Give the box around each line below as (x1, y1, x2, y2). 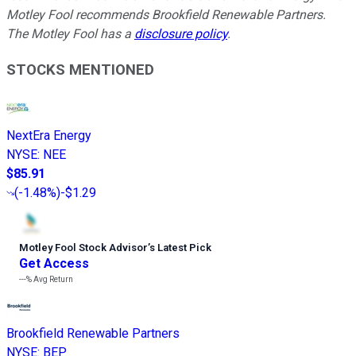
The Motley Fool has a (6, 25, 134, 41)
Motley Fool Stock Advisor (19, 242, 148, 254)
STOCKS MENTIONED (6, 60, 154, 79)
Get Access (19, 256, 89, 272)
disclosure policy (134, 25, 227, 41)
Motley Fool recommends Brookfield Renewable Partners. (6, 6, 326, 22)
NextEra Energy (6, 128, 91, 144)
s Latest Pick (149, 242, 211, 254)
